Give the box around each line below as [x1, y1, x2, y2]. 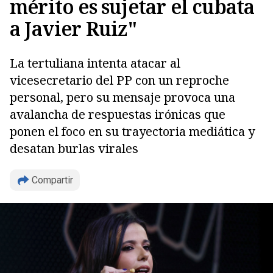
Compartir [32, 174, 73, 186]
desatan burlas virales [10, 140, 138, 157]
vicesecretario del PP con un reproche [10, 72, 229, 88]
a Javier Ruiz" [10, 15, 136, 41]
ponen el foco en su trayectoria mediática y [10, 123, 255, 140]
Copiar [35, 132, 68, 148]
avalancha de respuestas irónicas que [10, 106, 225, 122]
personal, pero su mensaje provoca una [10, 89, 235, 105]
